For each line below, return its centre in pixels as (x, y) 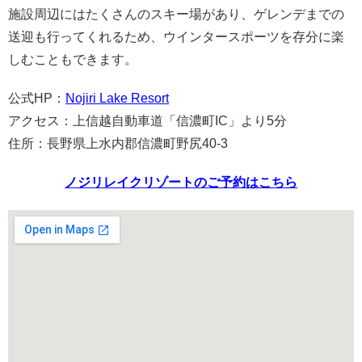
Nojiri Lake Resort (117, 99)
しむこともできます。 (73, 60)
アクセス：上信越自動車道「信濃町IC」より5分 (147, 121)
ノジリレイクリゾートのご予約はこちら (181, 183)
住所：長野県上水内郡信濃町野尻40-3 (118, 144)
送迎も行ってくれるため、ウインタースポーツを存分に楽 (176, 37)
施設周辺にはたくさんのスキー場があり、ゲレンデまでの (176, 15)
